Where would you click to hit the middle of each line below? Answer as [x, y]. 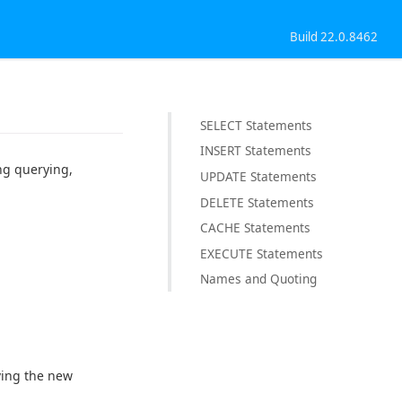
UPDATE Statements [258, 176]
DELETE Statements [257, 202]
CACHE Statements [255, 228]
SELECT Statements [256, 125]
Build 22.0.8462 [334, 37]
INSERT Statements [256, 151]
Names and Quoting [258, 279]
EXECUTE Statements [262, 253]
